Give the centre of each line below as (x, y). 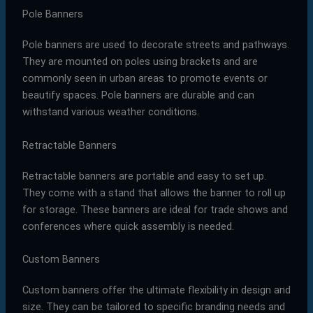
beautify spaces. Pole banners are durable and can (138, 95)
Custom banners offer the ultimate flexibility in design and (156, 290)
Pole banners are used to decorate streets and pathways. (155, 45)
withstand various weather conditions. (110, 112)
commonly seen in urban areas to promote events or (145, 79)
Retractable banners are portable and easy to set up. (144, 176)
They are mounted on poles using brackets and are (140, 62)
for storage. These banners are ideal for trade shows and (155, 209)
